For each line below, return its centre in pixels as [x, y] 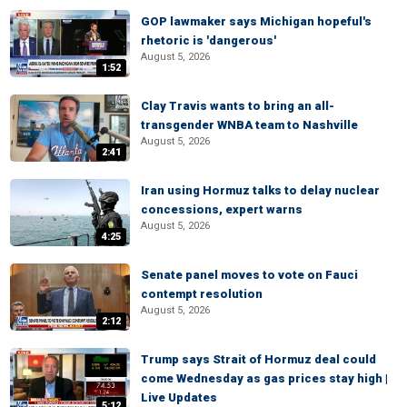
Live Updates [179, 397]
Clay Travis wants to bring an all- [238, 106]
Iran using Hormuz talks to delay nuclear [260, 190]
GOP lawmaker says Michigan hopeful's [256, 21]
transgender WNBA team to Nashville [249, 125]
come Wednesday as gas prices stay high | [264, 378]
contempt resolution [202, 294]
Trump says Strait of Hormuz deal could [258, 359]
